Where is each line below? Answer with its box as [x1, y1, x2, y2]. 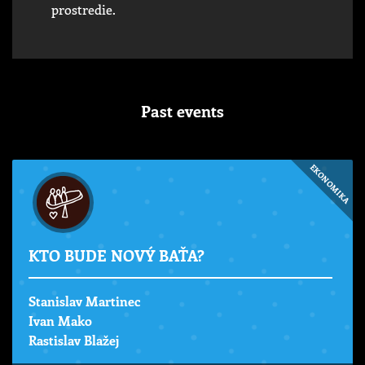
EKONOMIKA [308, 161, 352, 206]
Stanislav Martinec [29, 292, 140, 310]
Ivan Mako [29, 312, 92, 330]
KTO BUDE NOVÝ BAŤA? [29, 244, 204, 266]
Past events [141, 99, 224, 121]
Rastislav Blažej [29, 332, 119, 350]
